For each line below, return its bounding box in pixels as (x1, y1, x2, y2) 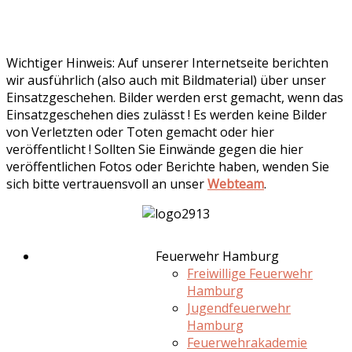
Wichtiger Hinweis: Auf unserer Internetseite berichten (6, 54, 328, 72)
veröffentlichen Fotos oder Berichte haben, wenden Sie (6, 158, 329, 176)
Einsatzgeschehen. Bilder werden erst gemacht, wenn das (6, 89, 343, 107)
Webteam (207, 175, 264, 193)
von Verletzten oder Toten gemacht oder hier (6, 123, 274, 141)
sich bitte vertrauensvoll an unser (6, 175, 207, 193)
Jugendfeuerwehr (187, 299, 291, 317)
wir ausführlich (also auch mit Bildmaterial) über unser (6, 71, 326, 90)
